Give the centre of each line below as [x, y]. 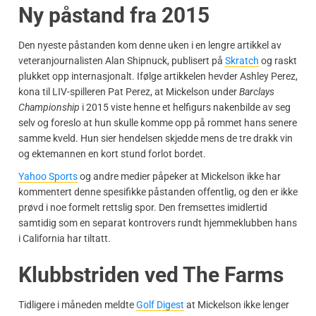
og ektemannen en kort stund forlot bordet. [112, 153]
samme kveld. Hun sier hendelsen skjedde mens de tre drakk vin [156, 138]
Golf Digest [160, 304]
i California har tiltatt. [65, 238]
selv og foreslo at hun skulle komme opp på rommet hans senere [158, 122]
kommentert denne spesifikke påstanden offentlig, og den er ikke [158, 192]
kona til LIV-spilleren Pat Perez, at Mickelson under [129, 91]
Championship [49, 107]
